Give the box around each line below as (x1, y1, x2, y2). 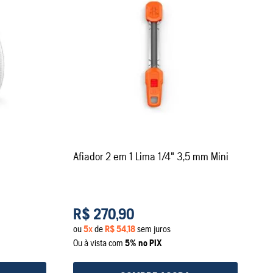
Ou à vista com (73, 238, 125, 249)
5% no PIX (124, 238, 162, 249)
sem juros (135, 224, 171, 235)
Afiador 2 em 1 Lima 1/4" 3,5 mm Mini (73, 150, 229, 163)
